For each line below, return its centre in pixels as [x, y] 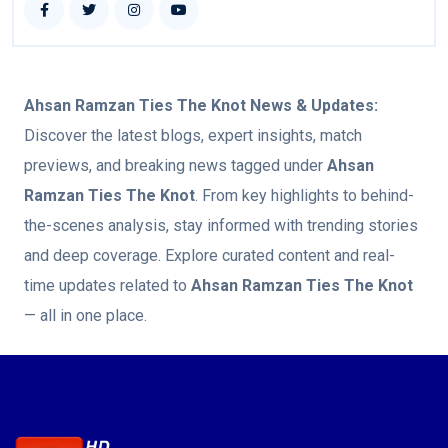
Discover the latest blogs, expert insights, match [193, 136]
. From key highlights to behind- [304, 196]
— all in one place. [85, 316]
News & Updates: [312, 106]
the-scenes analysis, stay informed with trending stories [221, 226]
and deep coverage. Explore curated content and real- [209, 256]
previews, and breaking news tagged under [175, 166]
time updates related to [107, 286]
